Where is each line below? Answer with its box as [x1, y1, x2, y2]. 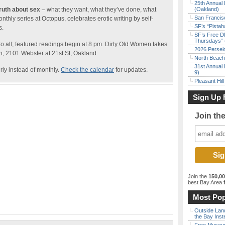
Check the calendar [61, 66, 114, 73]
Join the [188, 173, 208, 179]
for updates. [114, 66, 148, 73]
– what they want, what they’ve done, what [40, 6, 156, 13]
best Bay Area [188, 179, 222, 185]
